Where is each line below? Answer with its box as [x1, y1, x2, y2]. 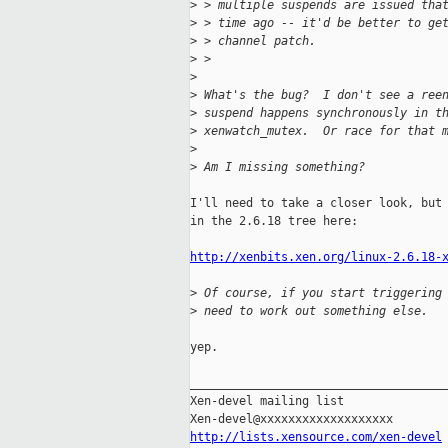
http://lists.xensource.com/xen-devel [190, 430, 442, 445]
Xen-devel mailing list [190, 394, 344, 409]
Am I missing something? [197, 160, 365, 175]
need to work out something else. [197, 304, 428, 319]
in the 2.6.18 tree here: [190, 214, 358, 229]
